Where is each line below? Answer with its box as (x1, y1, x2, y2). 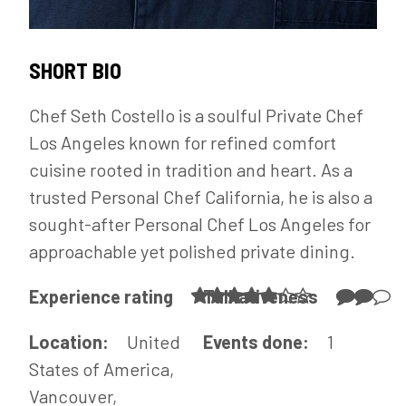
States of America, (29, 358, 174, 380)
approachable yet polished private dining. (29, 240, 355, 262)
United (127, 331, 180, 353)
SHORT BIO (29, 57, 121, 83)
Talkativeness (203, 285, 322, 307)
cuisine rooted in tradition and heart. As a (29, 159, 353, 180)
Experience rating (29, 285, 177, 307)
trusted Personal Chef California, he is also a (29, 186, 372, 208)
